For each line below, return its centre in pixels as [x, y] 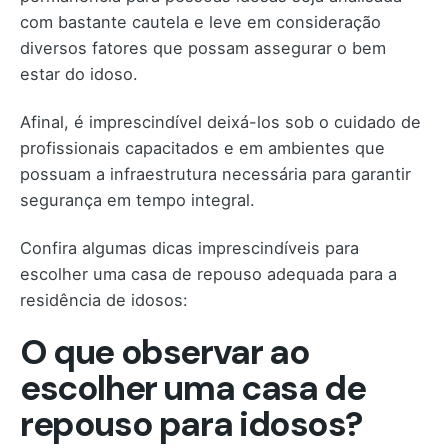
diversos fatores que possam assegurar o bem [203, 47]
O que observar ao [165, 353]
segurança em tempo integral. [137, 200]
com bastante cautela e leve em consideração [200, 21]
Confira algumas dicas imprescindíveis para [189, 248]
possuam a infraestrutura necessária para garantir [215, 174]
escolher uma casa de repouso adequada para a [208, 274]
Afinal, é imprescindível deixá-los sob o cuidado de [220, 122]
